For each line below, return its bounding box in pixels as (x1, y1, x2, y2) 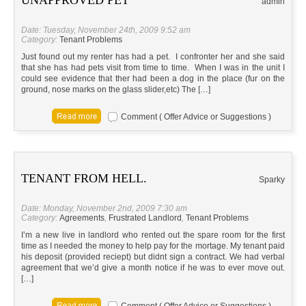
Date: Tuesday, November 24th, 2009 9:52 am (21, 25, 191, 36)
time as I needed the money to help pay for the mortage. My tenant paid (21, 241, 285, 251)
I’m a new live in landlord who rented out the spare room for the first (21, 230, 285, 240)
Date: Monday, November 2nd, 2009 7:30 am (21, 204, 187, 214)
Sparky (259, 175, 285, 185)
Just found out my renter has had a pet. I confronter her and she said (21, 52, 285, 62)
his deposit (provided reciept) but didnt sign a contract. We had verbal (21, 252, 285, 262)
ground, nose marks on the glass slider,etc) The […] (21, 85, 210, 95)
